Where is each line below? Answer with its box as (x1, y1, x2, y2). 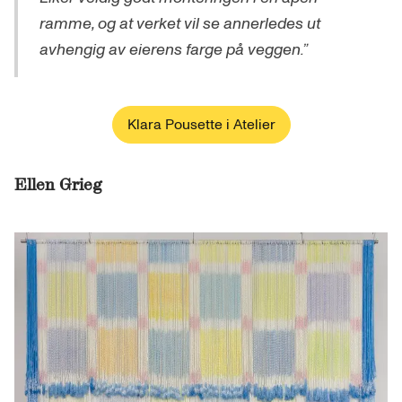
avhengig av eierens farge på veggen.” (39, 38, 308, 61)
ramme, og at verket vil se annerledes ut (39, 12, 320, 35)
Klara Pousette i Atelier (127, 114, 275, 135)
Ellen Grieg (14, 172, 102, 196)
